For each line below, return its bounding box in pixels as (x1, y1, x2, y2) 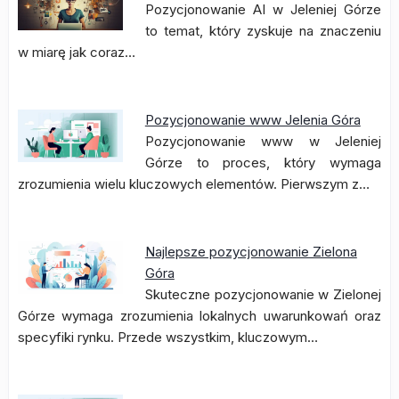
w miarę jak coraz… (18, 44, 135, 61)
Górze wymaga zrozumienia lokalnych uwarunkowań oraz (18, 307, 381, 324)
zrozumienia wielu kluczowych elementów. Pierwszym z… (18, 175, 370, 192)
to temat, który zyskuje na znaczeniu (144, 22, 381, 39)
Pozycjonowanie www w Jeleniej (144, 133, 381, 150)
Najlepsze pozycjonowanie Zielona (144, 243, 357, 260)
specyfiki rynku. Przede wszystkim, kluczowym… (18, 329, 318, 346)
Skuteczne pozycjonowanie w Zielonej (144, 286, 381, 303)
